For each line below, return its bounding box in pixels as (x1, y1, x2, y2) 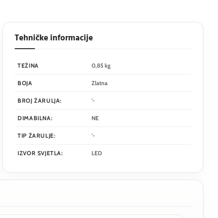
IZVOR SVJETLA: (18, 149, 63, 157)
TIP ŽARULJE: (18, 132, 56, 139)
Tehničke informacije (15, 32, 93, 45)
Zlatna (91, 79, 108, 87)
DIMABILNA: (18, 114, 53, 122)
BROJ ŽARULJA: (18, 97, 62, 104)
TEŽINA (18, 62, 39, 69)
